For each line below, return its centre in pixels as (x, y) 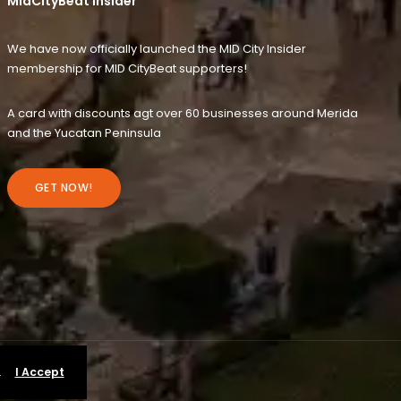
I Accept (39, 372)
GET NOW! (64, 187)
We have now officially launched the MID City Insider (156, 48)
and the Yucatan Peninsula (84, 132)
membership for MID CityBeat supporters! (127, 68)
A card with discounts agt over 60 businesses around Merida (182, 113)
